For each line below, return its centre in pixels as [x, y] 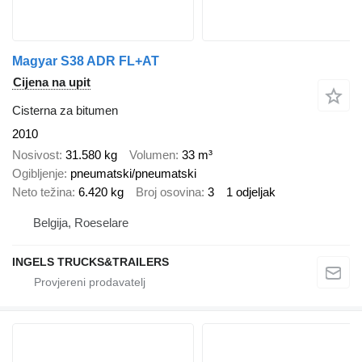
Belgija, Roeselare [81, 222]
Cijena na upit [52, 82]
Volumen [152, 155]
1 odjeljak [251, 192]
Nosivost [36, 155]
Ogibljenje [38, 174]
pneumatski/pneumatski [133, 174]
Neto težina [42, 192]
